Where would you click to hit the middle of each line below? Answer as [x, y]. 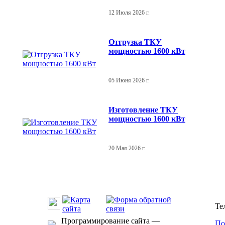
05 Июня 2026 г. [129, 80]
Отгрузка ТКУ [135, 42]
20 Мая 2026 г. [127, 148]
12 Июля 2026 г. [129, 12]
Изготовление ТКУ [143, 109]
